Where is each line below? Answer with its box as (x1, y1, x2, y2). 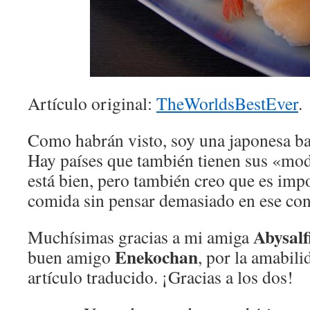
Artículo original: (28, 91, 156, 115)
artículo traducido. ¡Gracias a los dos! (28, 265, 293, 289)
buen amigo (28, 245, 111, 268)
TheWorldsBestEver (156, 91, 298, 115)
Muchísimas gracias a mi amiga (28, 225, 253, 248)
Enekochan (111, 244, 198, 270)
